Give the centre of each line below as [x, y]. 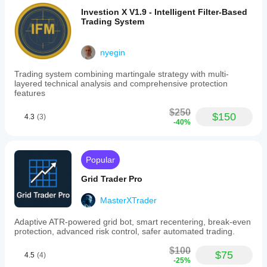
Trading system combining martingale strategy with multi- [122, 74]
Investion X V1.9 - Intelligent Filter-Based [164, 12]
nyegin [113, 52]
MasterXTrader [128, 200]
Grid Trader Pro [112, 179]
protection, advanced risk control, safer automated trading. [125, 231]
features [30, 93]
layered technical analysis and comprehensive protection [121, 83]
